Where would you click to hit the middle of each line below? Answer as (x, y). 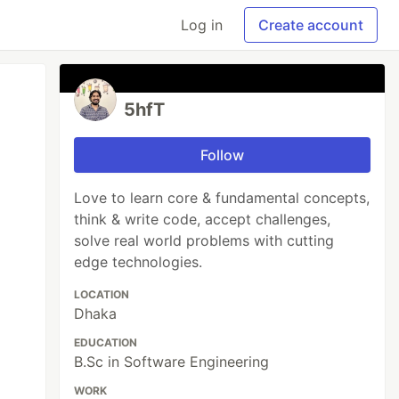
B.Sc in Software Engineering (172, 362)
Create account (311, 25)
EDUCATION (106, 342)
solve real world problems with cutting (204, 240)
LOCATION (102, 294)
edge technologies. (138, 262)
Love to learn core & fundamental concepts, (222, 198)
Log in (202, 25)
